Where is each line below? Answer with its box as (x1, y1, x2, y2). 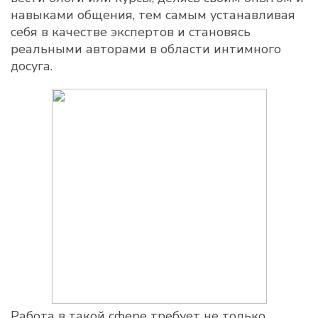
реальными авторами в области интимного (11, 40, 281, 57)
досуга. (11, 57, 53, 75)
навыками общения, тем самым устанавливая (11, 6, 295, 23)
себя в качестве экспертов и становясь (11, 23, 251, 40)
